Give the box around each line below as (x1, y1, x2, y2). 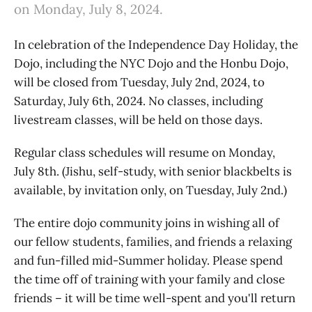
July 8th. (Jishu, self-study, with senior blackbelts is (14, 164, 292, 179)
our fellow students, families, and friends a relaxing (14, 234, 292, 249)
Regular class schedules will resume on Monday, (14, 145, 275, 160)
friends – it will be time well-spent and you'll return (14, 290, 295, 306)
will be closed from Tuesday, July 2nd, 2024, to (14, 75, 265, 90)
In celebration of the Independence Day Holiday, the (14, 37, 298, 52)
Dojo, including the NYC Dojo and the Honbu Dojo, (14, 56, 288, 71)
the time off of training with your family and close (14, 272, 285, 287)
